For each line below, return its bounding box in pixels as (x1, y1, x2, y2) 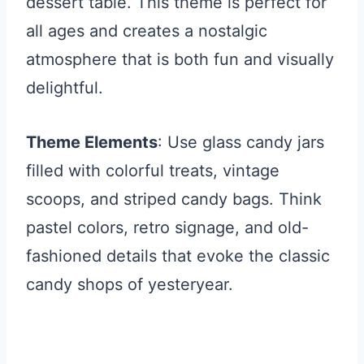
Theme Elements (26, 132, 158, 152)
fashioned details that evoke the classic (26, 245, 330, 266)
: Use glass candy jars (158, 132, 324, 152)
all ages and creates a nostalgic (26, 20, 267, 41)
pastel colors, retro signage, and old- (26, 217, 309, 237)
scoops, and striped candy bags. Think (26, 188, 322, 209)
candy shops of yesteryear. (26, 274, 233, 294)
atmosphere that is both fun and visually (26, 49, 334, 69)
